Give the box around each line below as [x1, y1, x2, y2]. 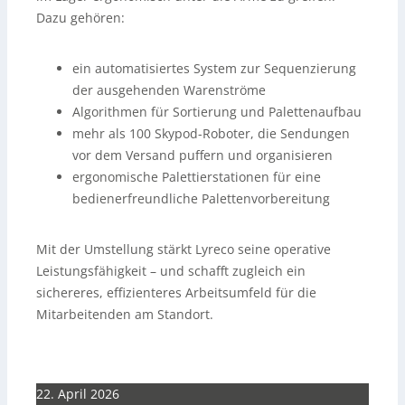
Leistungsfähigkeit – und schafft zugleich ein [36, 261, 306, 279]
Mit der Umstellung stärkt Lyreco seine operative [36, 240, 331, 258]
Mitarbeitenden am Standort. [36, 305, 213, 323]
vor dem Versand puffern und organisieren [72, 146, 333, 164]
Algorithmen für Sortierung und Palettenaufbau [72, 102, 362, 120]
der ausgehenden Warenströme [72, 80, 266, 99]
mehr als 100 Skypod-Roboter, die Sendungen [72, 124, 350, 142]
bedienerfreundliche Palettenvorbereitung [72, 189, 330, 207]
